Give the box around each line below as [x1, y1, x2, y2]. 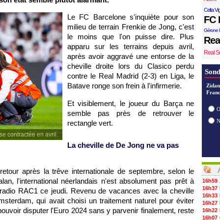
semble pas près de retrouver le [67, 109, 194, 117]
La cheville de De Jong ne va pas [67, 141, 179, 149]
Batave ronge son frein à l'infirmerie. [67, 82, 182, 90]
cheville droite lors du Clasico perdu [67, 62, 194, 70]
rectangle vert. [67, 119, 113, 127]
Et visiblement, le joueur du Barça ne [67, 99, 194, 108]
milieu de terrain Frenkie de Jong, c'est [67, 23, 194, 31]
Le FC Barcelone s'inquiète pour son [67, 13, 194, 21]
